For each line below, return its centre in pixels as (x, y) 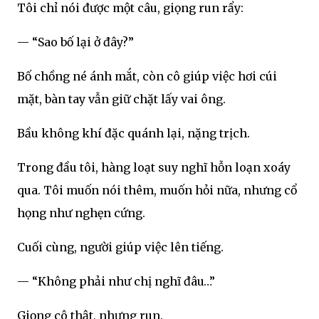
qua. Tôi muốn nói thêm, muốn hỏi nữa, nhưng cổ (157, 190)
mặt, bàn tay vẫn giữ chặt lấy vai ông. (121, 99)
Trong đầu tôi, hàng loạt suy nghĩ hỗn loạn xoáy (154, 167)
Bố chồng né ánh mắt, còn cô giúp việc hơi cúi (147, 76)
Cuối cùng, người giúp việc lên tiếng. (120, 247)
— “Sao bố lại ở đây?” (75, 42)
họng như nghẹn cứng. (81, 213)
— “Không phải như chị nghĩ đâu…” (116, 281)
